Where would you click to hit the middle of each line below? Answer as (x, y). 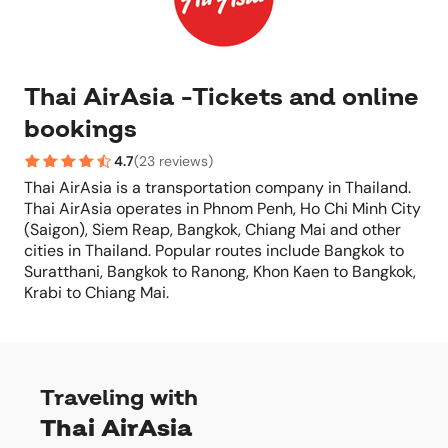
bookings (80, 129)
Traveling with (119, 397)
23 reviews (173, 161)
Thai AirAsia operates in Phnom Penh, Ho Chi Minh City (222, 208)
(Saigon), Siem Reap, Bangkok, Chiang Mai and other (212, 229)
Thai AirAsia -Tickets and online (221, 97)
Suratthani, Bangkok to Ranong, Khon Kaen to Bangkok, (220, 271)
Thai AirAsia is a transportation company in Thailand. (217, 187)
